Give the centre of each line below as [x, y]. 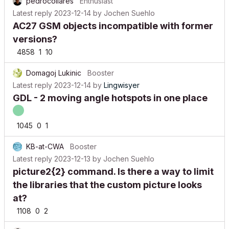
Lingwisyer [122, 85]
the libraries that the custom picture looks [107, 185]
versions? [35, 39]
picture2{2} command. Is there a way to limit [113, 171]
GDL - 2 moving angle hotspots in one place [110, 98]
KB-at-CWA [45, 146]
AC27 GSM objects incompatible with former [113, 26]
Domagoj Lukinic [54, 73]
